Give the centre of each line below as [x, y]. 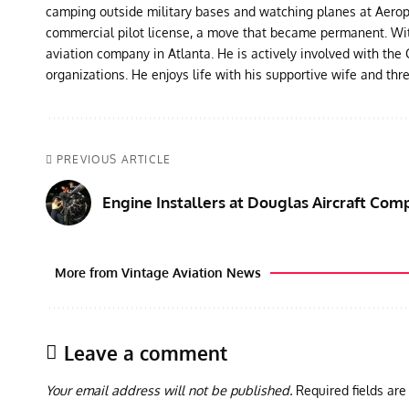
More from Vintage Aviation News [158, 272]
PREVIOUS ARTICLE [114, 159]
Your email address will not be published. [169, 389]
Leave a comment [146, 352]
